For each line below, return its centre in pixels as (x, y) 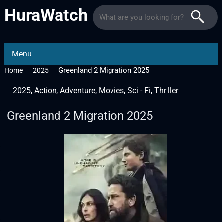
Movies (111, 90)
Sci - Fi (139, 90)
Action (45, 90)
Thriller (166, 90)
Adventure (77, 90)
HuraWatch (46, 15)
